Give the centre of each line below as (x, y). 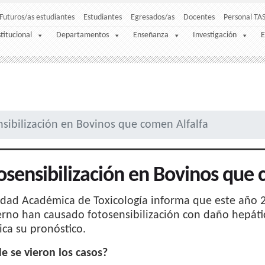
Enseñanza (151, 35)
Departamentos (83, 35)
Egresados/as (153, 17)
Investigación (215, 35)
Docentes (199, 17)
